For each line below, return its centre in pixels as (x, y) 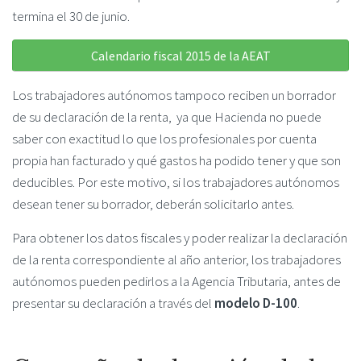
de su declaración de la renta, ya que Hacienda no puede (167, 116)
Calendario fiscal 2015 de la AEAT (180, 56)
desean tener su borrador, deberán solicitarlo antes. (153, 203)
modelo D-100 (256, 303)
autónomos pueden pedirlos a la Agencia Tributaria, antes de (176, 281)
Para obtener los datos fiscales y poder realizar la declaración (180, 237)
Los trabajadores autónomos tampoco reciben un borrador (174, 95)
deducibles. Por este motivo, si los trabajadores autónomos (176, 182)
